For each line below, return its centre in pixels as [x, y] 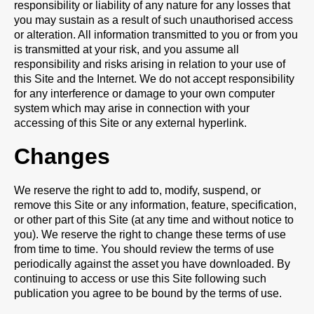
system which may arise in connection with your [132, 108]
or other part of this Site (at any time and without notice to [154, 220]
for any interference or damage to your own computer [144, 94]
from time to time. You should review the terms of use [144, 249]
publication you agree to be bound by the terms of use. [148, 293]
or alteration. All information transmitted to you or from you [156, 35]
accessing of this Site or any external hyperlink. [130, 123]
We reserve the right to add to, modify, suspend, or [137, 190]
